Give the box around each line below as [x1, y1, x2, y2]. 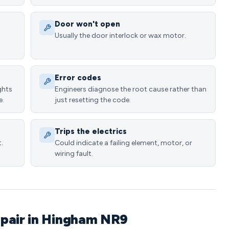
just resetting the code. [55, 96, 131, 104]
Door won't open [55, 19, 120, 29]
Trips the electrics [55, 127, 127, 136]
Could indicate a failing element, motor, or [55, 139, 192, 147]
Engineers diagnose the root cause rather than [55, 85, 207, 94]
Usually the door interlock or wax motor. [55, 31, 186, 40]
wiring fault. [55, 149, 93, 158]
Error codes [55, 73, 101, 82]
